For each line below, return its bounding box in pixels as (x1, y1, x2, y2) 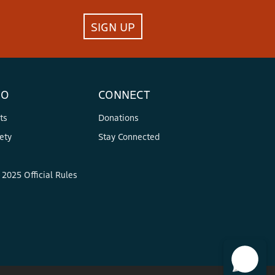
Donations (98, 111, 139, 124)
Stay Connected (98, 130, 160, 143)
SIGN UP (91, 18, 135, 35)
